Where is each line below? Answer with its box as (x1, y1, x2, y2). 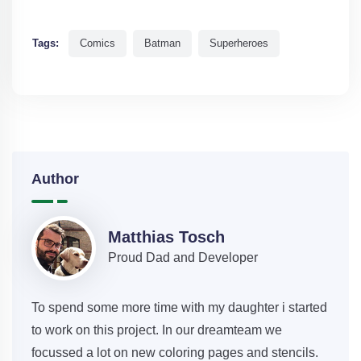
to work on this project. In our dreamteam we (31, 323, 282, 338)
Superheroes (210, 37, 268, 50)
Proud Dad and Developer (108, 251, 258, 265)
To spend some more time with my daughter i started (31, 301, 327, 315)
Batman (144, 37, 180, 50)
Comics (80, 37, 115, 50)
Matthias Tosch (108, 228, 225, 247)
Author (31, 171, 79, 188)
